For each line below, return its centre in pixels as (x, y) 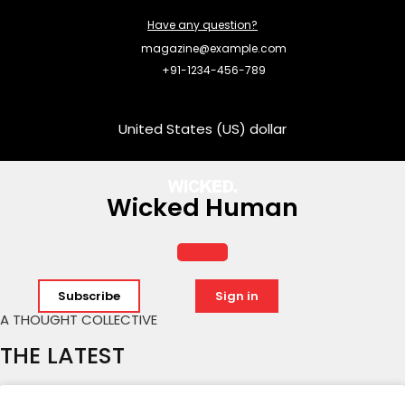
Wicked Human (202, 207)
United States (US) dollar (202, 129)
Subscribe (89, 296)
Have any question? (202, 25)
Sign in (236, 296)
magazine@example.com (214, 48)
